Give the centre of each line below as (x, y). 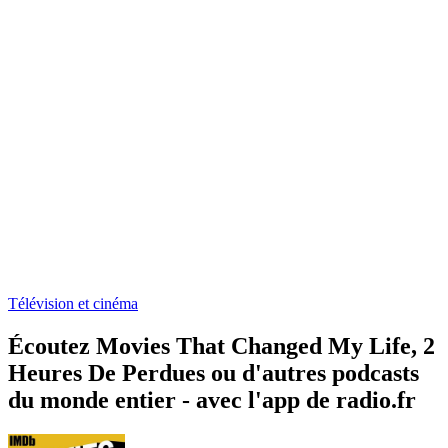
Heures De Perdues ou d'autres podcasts (213, 372)
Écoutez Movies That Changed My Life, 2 (221, 345)
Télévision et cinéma (73, 303)
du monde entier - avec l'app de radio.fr (212, 399)
